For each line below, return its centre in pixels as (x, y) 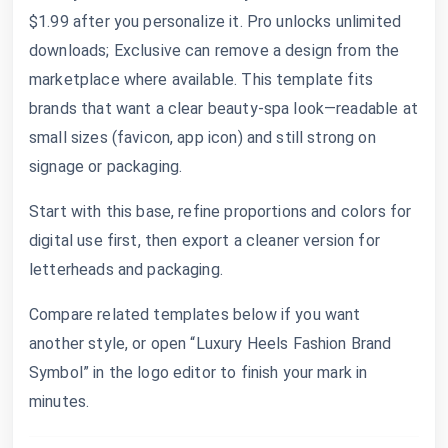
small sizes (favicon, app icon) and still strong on (202, 137)
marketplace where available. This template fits (201, 79)
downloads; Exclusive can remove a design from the (214, 50)
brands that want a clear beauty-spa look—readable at (223, 108)
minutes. (59, 401)
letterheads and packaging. (126, 269)
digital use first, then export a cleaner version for (204, 240)
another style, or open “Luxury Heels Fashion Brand (210, 343)
